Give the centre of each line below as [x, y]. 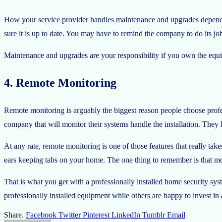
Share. [14, 215]
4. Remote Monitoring [60, 83]
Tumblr [154, 215]
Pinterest [96, 215]
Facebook [41, 215]
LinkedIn [126, 215]
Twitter [70, 215]
